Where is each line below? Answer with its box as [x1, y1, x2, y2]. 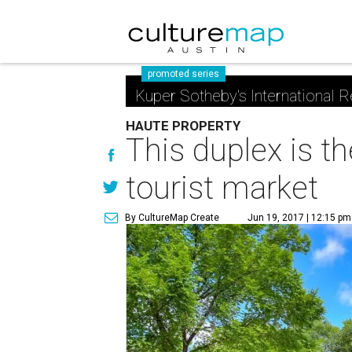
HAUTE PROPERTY [126, 118, 241, 134]
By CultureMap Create [125, 212, 220, 223]
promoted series [148, 68, 220, 79]
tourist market [126, 170, 319, 207]
